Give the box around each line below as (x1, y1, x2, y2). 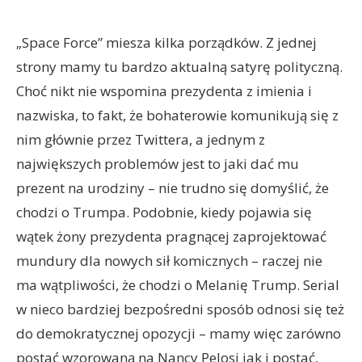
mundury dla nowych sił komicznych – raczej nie (16, 251, 322, 270)
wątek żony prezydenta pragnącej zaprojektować (16, 227, 326, 246)
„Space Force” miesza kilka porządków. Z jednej (16, 33, 317, 52)
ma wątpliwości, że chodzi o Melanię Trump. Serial (16, 276, 339, 294)
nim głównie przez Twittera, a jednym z (16, 130, 265, 149)
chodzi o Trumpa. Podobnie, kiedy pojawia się (16, 203, 312, 221)
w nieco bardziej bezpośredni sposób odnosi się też (16, 300, 344, 318)
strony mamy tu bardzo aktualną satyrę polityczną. (16, 57, 343, 76)
